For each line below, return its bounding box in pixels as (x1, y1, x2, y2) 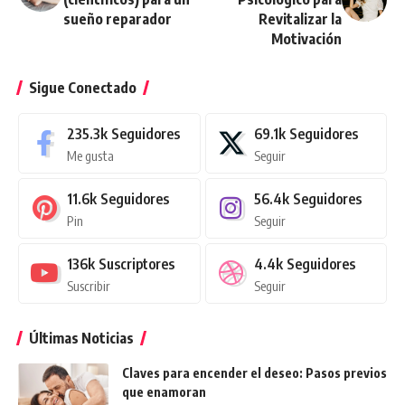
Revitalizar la (259, 9, 342, 28)
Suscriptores (99, 254, 174, 273)
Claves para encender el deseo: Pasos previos (122, 364, 387, 381)
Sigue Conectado (29, 78, 137, 97)
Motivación (271, 29, 342, 48)
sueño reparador (63, 9, 172, 28)
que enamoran (122, 383, 206, 400)
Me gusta (67, 146, 114, 164)
